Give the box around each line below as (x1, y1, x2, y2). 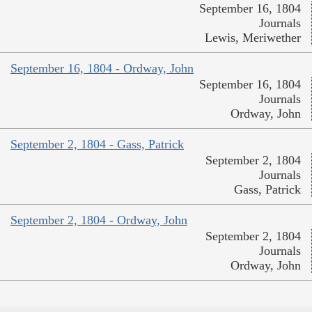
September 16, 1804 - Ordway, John (10, 61, 194, 75)
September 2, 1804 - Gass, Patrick (10, 136, 184, 151)
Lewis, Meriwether (205, 30, 301, 45)
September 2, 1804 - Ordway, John (10, 212, 187, 227)
